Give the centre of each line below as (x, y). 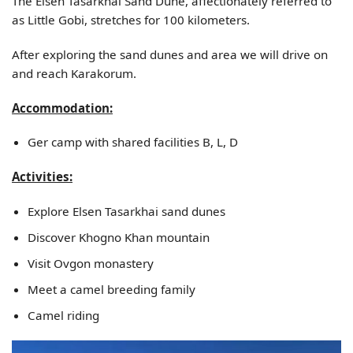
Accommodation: (62, 108)
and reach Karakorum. (74, 73)
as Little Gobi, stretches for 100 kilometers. (131, 20)
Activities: (42, 177)
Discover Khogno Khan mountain (118, 237)
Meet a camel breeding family (111, 290)
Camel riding (63, 316)
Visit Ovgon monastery (90, 264)
